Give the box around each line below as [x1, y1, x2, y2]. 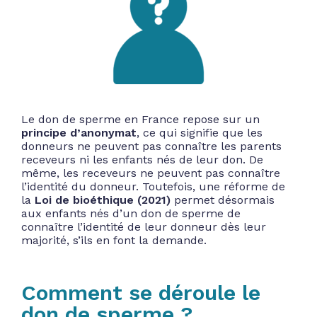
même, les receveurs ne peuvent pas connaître [21, 166, 280, 180]
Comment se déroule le [21, 279, 260, 305]
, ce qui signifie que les [137, 125, 263, 139]
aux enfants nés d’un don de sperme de [21, 206, 241, 220]
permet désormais [171, 192, 275, 207]
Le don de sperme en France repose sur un [21, 112, 260, 126]
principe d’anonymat [21, 125, 137, 139]
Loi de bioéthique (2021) [35, 192, 171, 207]
